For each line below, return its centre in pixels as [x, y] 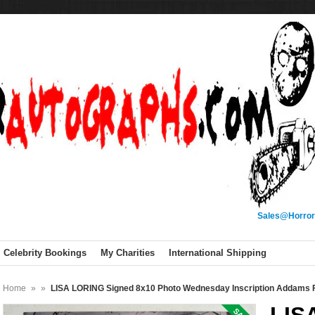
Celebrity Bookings [45, 253]
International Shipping [218, 253]
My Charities [128, 253]
